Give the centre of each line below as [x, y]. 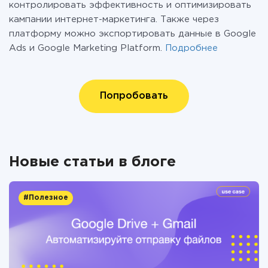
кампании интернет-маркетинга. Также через [114, 19]
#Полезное [46, 198]
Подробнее [191, 48]
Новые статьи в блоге [92, 162]
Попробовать [134, 96]
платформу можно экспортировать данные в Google [133, 34]
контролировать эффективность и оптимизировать [130, 5]
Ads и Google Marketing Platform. [87, 48]
